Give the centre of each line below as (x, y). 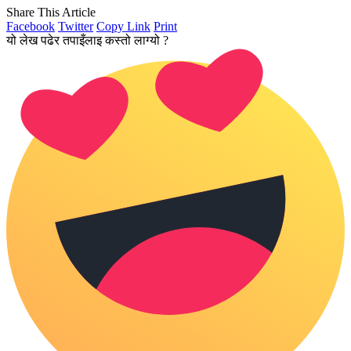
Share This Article (51, 12)
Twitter (76, 26)
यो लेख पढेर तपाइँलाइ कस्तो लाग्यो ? (87, 40)
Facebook (31, 26)
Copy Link (123, 26)
